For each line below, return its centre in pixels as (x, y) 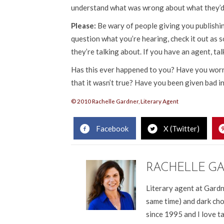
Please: (83, 26)
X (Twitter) (181, 128)
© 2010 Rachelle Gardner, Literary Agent (125, 101)
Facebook (112, 128)
